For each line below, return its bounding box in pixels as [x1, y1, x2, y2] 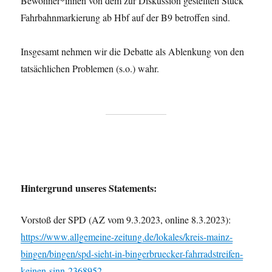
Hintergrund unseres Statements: [21, 180, 157, 195]
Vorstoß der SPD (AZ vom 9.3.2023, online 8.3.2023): [21, 212, 231, 226]
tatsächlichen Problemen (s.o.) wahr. [21, 61, 160, 75]
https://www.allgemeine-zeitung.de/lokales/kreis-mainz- [21, 229, 233, 243]
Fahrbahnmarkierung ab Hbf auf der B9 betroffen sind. [21, 10, 231, 24]
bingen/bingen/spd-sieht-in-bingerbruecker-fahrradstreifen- [21, 246, 243, 260]
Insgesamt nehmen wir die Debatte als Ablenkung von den [21, 44, 245, 58]
